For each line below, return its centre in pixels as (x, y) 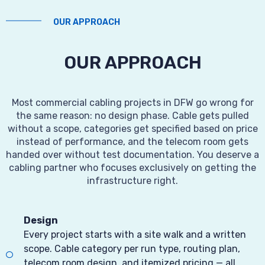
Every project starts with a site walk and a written (135, 235)
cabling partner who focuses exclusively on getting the (132, 168)
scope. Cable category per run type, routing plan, (132, 249)
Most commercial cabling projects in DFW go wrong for (132, 103)
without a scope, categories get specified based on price (132, 129)
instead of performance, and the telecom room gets (132, 142)
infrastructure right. (132, 181)
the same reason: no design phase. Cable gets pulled (132, 116)
